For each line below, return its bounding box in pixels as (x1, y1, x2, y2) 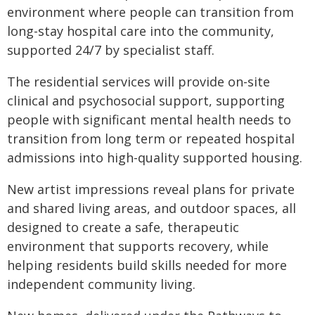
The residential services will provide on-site (7, 73, 270, 90)
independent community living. (7, 276, 195, 292)
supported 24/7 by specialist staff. (7, 41, 214, 58)
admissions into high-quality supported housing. (7, 149, 302, 166)
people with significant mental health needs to (7, 111, 291, 128)
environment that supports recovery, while (7, 238, 269, 255)
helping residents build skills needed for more (7, 257, 287, 274)
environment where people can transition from (7, 4, 294, 20)
